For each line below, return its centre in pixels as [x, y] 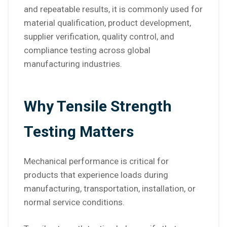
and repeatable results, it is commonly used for [113, 9]
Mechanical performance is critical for [96, 161]
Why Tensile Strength [98, 106]
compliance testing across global [87, 50]
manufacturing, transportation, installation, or [110, 189]
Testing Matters [79, 132]
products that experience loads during [96, 175]
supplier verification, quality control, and [99, 37]
